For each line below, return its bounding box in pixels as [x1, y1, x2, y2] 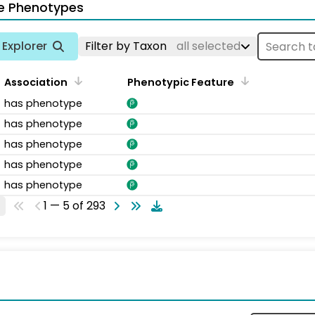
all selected [176, 38, 240, 54]
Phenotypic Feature [127, 75, 234, 90]
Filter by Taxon [85, 38, 169, 54]
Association [4, 75, 67, 90]
